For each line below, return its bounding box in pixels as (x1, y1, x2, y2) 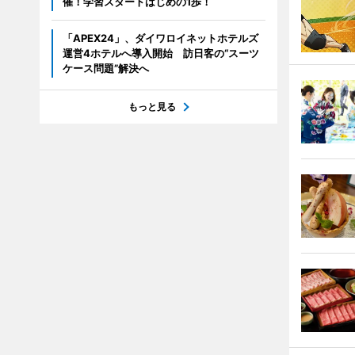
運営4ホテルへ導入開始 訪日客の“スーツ (62, 46, 259, 59)
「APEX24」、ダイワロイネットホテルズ (62, 31, 258, 44)
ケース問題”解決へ (62, 61, 149, 74)
